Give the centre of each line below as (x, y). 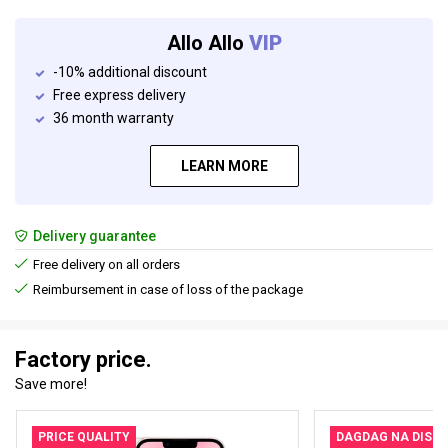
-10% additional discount (130, 72)
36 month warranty (113, 118)
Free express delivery (119, 95)
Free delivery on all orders (105, 265)
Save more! (51, 384)
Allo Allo (207, 43)
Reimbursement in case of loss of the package (166, 290)
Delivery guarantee (93, 236)
